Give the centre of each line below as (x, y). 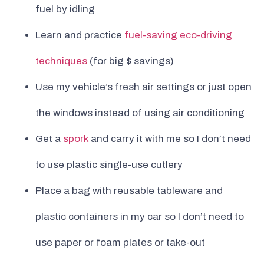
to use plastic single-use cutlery (109, 165)
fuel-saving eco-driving (178, 35)
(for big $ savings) (131, 61)
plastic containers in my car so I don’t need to (140, 217)
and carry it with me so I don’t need (170, 139)
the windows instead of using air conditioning (140, 113)
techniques (61, 61)
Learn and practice (80, 35)
